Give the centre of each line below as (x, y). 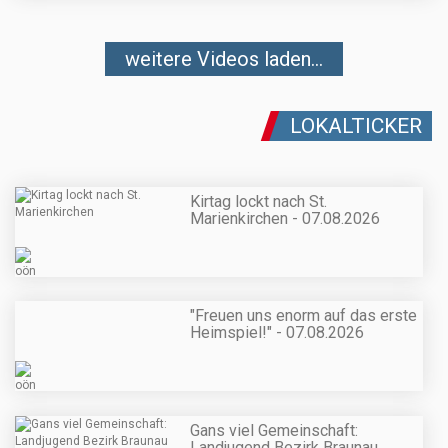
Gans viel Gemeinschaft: (274, 430)
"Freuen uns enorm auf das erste (303, 316)
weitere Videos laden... (224, 58)
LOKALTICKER (356, 125)
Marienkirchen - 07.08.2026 (285, 219)
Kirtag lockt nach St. (258, 202)
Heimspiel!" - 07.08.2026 (277, 333)
